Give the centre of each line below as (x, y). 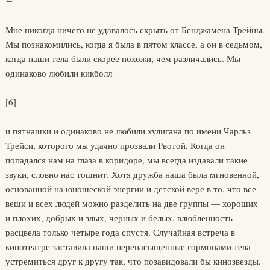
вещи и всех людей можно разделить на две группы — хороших (131, 203)
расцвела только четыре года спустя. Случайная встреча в (120, 232)
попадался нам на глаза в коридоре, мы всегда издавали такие (126, 160)
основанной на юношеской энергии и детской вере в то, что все (130, 189)
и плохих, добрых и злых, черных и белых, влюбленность (119, 218)
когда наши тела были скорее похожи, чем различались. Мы (123, 58)
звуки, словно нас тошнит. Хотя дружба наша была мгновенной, (132, 174)
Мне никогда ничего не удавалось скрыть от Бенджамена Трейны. (135, 30)
